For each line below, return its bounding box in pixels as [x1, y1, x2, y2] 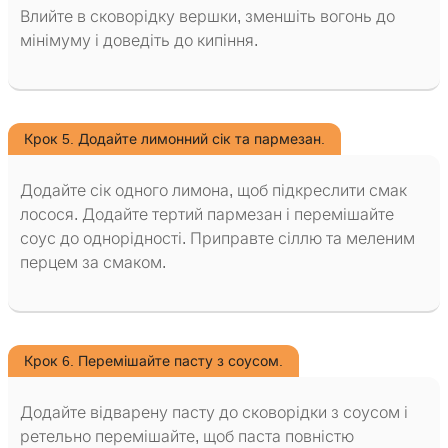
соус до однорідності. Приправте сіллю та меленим [20, 230, 415, 248]
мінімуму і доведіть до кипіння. [20, 32, 258, 50]
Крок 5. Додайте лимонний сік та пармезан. [24, 131, 325, 148]
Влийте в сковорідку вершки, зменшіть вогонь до [20, 8, 395, 26]
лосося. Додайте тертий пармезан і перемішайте [20, 206, 394, 224]
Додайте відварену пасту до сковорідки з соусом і [20, 404, 408, 422]
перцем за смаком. [20, 254, 166, 272]
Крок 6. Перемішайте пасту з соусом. [24, 353, 283, 370]
